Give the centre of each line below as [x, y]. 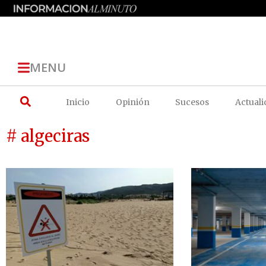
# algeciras [48, 136]
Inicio [78, 102]
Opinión [132, 102]
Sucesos [192, 102]
